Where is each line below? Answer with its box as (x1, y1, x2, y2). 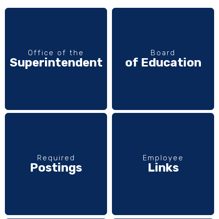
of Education (125, 55, 201, 69)
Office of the (28, 48, 84, 57)
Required (37, 153, 75, 163)
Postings (30, 161, 82, 175)
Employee (142, 153, 184, 163)
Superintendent (9, 55, 103, 69)
